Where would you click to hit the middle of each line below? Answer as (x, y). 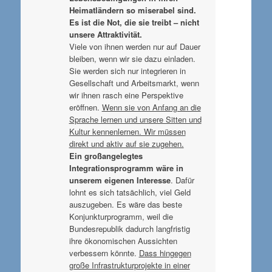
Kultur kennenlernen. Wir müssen (127, 131)
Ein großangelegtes (106, 155)
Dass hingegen (165, 253)
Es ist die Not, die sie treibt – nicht (134, 22)
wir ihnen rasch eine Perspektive (126, 95)
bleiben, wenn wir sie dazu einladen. (132, 58)
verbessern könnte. (104, 253)
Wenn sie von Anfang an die (151, 107)
